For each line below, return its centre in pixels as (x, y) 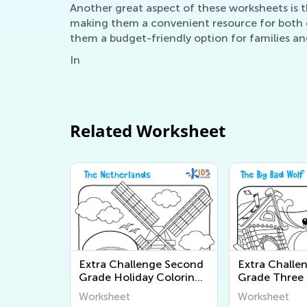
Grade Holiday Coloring (140, 278)
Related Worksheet (148, 131)
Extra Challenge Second (141, 265)
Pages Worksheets (126, 291)
